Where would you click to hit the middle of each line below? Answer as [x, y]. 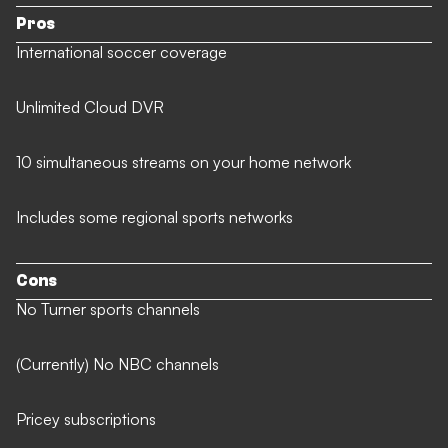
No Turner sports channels [108, 308]
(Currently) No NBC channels [117, 363]
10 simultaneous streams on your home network [183, 161]
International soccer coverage [121, 51]
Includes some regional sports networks [154, 216]
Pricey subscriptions [86, 418]
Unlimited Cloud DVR [90, 106]
